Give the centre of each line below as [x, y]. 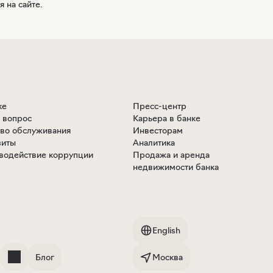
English [167, 230]
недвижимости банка [176, 167]
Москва [168, 257]
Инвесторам [158, 130]
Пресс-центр [160, 106]
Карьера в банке [167, 118]
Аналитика [154, 143]
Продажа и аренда [172, 155]
